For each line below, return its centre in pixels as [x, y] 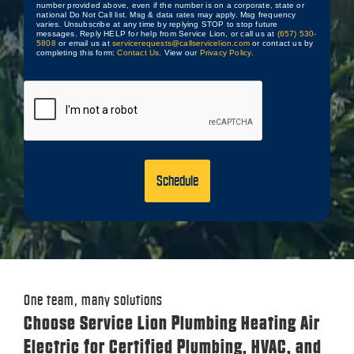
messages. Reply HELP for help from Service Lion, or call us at [157, 33]
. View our [179, 52]
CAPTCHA [43, 88]
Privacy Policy [226, 52]
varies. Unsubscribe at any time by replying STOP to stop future [157, 24]
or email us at [84, 43]
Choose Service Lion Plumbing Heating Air [172, 324]
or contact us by [281, 43]
